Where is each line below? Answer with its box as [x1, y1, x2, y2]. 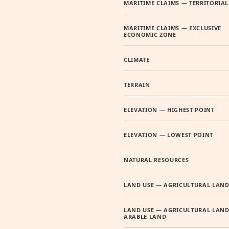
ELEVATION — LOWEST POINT [124, 131, 213, 139]
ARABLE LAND [124, 213, 167, 220]
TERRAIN [124, 81, 150, 88]
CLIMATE [124, 56, 150, 63]
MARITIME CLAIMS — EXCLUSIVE [124, 24, 221, 32]
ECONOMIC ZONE [124, 31, 176, 38]
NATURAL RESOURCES [124, 156, 189, 164]
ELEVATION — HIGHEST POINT [124, 106, 215, 113]
